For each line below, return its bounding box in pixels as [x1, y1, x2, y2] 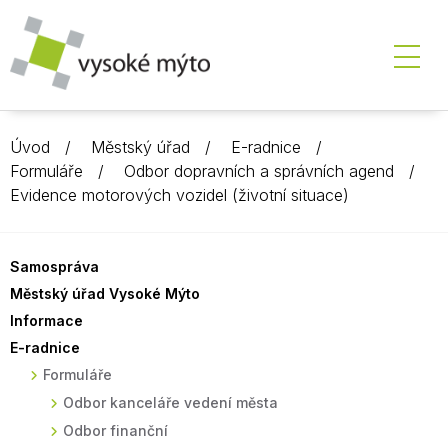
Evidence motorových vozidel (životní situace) [10, 185, 349, 205]
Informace [10, 312, 83, 329]
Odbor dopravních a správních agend [124, 161, 394, 181]
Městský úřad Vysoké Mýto [10, 285, 200, 302]
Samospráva [10, 258, 99, 275]
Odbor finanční [63, 422, 168, 439]
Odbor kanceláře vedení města [63, 394, 278, 411]
